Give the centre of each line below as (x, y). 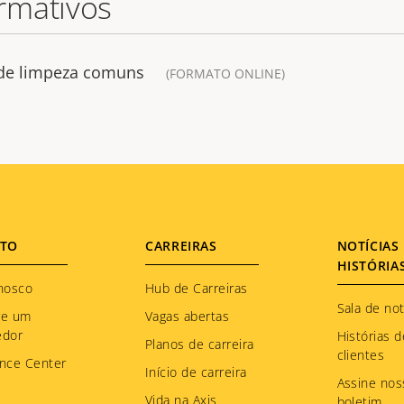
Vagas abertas (188, 316)
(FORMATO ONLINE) (225, 73)
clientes (361, 355)
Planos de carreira (200, 344)
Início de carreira (196, 372)
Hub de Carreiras (197, 288)
